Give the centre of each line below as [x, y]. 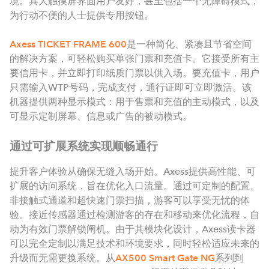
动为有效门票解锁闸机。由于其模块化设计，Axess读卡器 [133, 229]
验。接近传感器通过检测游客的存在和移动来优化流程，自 [134, 215]
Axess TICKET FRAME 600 [68, 44]
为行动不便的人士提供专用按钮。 [82, 16]
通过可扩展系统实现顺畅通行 [84, 147]
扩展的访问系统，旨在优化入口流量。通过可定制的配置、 [134, 186]
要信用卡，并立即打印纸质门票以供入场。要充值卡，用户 [134, 73]
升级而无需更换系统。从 [62, 258]
